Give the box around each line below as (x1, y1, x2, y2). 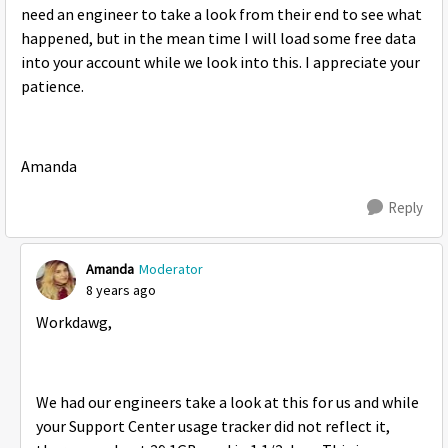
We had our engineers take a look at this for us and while (36, 393, 419, 414)
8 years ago (86, 281, 156, 300)
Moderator (139, 260, 203, 279)
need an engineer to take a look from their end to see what (21, 5, 422, 26)
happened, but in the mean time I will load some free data (21, 29, 416, 50)
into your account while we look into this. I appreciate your (21, 53, 420, 74)
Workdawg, (36, 313, 112, 334)
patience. (21, 77, 87, 98)
